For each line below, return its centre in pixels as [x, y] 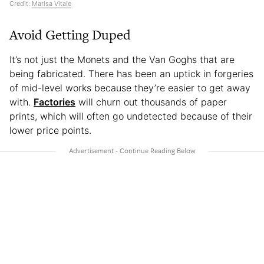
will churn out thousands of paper [151, 102]
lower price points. [52, 131]
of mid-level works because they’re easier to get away [130, 88]
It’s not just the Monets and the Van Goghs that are [122, 60]
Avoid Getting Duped [72, 35]
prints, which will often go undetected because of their [131, 116]
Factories [55, 102]
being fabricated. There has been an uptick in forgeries [131, 74]
